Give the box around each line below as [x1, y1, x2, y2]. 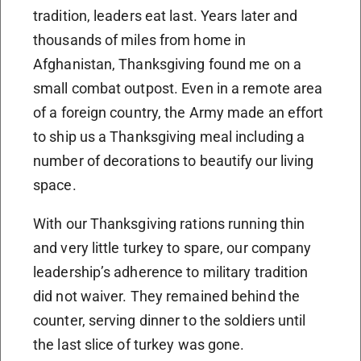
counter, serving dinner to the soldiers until [33, 312, 306, 330]
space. [33, 176, 77, 194]
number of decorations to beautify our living [33, 152, 314, 170]
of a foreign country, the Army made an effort [33, 104, 324, 122]
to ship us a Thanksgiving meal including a [33, 128, 305, 146]
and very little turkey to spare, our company [33, 239, 312, 257]
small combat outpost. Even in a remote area [33, 80, 323, 98]
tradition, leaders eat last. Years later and [33, 7, 298, 25]
